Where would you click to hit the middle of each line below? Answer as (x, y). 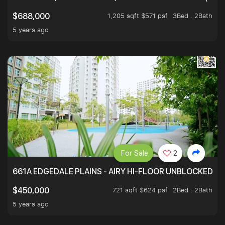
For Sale (135, 153)
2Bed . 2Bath (193, 190)
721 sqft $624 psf (140, 190)
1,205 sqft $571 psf (138, 16)
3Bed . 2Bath (193, 16)
